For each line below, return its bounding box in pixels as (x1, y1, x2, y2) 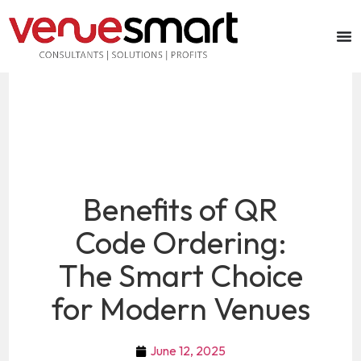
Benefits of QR (83, 190, 278, 230)
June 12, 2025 (151, 342, 226, 359)
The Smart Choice (58, 256, 303, 296)
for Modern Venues (51, 289, 310, 329)
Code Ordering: (74, 223, 287, 263)
